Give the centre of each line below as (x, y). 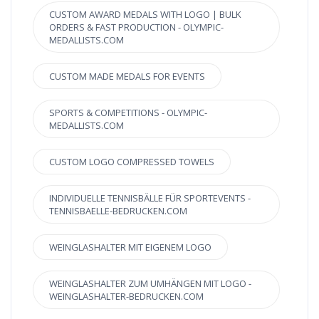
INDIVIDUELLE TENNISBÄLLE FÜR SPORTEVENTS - (150, 198)
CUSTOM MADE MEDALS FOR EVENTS (127, 77)
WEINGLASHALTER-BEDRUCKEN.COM (126, 297)
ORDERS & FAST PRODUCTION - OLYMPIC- (136, 27)
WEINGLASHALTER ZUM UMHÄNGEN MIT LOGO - (150, 284)
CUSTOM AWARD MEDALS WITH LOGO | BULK (145, 15)
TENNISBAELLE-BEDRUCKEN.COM (118, 211)
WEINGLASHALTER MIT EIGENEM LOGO (130, 247)
